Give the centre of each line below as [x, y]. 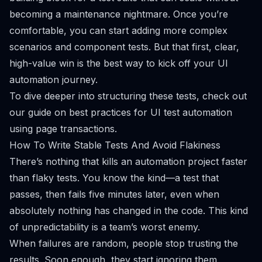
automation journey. [54, 80]
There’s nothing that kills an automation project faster [128, 161]
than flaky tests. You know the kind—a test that [114, 178]
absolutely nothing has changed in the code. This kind [129, 211]
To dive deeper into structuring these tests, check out [128, 96]
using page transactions [62, 129]
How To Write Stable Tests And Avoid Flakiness [115, 145]
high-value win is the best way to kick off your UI [119, 63]
